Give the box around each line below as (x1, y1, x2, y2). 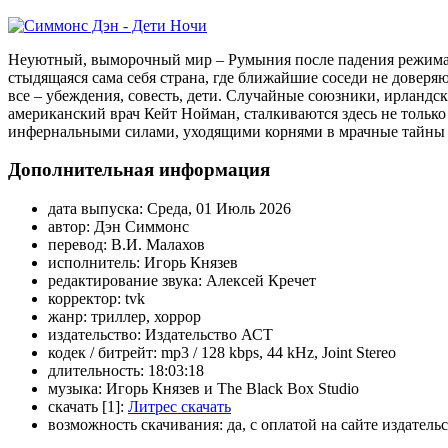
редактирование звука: (48, 272, 202, 290)
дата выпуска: (48, 200, 143, 218)
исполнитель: (48, 254, 140, 272)
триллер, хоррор (91, 308, 201, 326)
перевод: (48, 236, 107, 254)
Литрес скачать (128, 398, 231, 416)
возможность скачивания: (48, 416, 223, 434)
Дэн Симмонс (94, 218, 189, 236)
